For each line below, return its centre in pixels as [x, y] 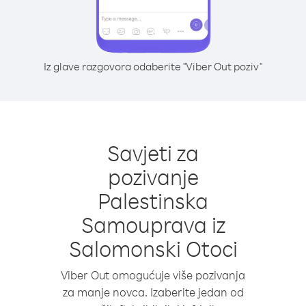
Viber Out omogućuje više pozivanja [153, 275]
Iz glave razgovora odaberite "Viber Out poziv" [153, 66]
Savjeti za [153, 153]
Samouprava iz [153, 224]
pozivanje [153, 177]
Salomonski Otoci [153, 248]
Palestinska [153, 200]
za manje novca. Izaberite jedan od [153, 292]
